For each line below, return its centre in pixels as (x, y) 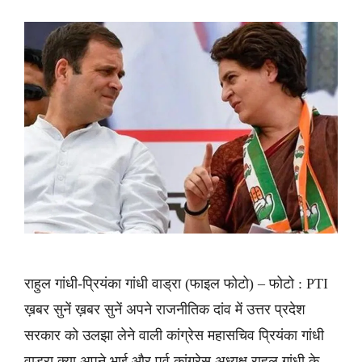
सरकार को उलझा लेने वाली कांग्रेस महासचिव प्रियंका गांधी (174, 335)
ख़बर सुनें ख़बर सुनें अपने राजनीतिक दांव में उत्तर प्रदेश (165, 309)
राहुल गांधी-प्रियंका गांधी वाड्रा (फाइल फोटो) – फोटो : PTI (176, 283)
